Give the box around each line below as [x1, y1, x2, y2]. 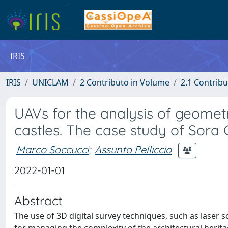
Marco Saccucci [16, 142, 89, 156]
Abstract [14, 193, 62, 208]
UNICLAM [32, 77, 69, 88]
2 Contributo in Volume [80, 77, 169, 88]
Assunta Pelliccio [95, 142, 172, 156]
